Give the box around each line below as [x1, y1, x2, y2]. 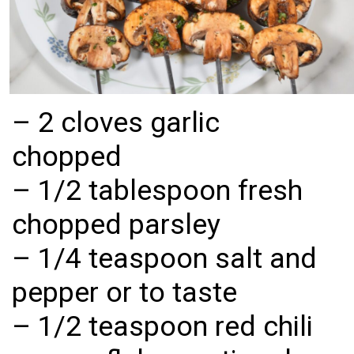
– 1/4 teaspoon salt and [12, 242, 318, 276]
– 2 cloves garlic [12, 106, 220, 140]
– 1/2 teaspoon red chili [12, 310, 314, 344]
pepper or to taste [12, 276, 238, 310]
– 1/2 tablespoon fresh [12, 174, 303, 208]
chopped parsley [12, 208, 221, 242]
